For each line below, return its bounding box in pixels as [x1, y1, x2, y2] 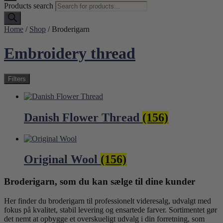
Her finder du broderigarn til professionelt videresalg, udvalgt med [4, 197, 211, 206]
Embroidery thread [4, 44, 135, 63]
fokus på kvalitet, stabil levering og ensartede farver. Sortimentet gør [4, 206, 217, 215]
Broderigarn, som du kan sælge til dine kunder [4, 176, 195, 187]
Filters [8, 75, 26, 83]
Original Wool [24, 153, 101, 166]
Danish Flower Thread [24, 111, 142, 124]
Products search [4, 1, 55, 10]
